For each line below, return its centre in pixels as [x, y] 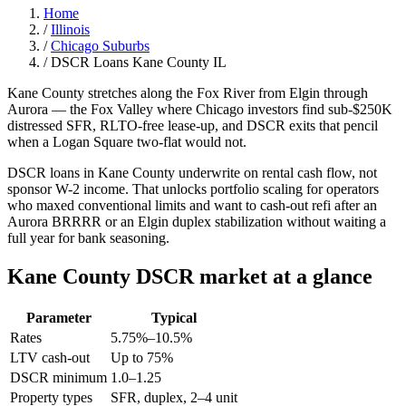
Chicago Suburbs [100, 45]
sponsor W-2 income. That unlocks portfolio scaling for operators [193, 188]
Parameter [58, 317]
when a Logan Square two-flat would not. [127, 141]
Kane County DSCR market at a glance [190, 276]
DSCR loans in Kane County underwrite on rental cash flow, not [192, 172]
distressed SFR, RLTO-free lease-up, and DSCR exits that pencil [193, 125]
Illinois [70, 29]
